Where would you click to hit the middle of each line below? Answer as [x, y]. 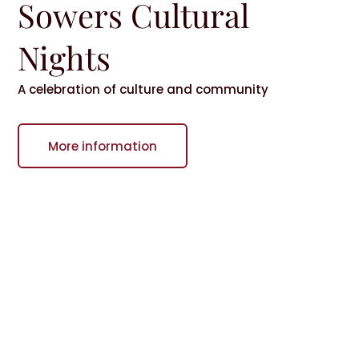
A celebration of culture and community [143, 89]
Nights [65, 57]
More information [103, 146]
